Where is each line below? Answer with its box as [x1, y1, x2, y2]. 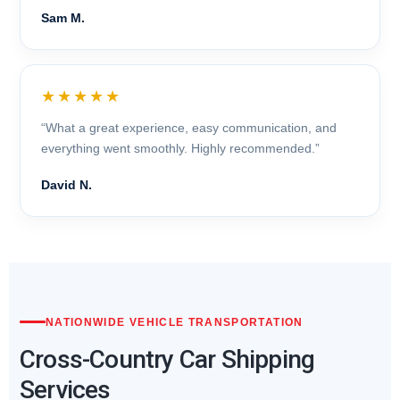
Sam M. [41, 11, 85, 26]
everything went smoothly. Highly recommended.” [41, 141, 320, 156]
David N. [41, 178, 92, 193]
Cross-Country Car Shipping [20, 344, 315, 374]
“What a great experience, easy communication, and [41, 121, 337, 136]
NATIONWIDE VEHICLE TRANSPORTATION [46, 315, 304, 329]
